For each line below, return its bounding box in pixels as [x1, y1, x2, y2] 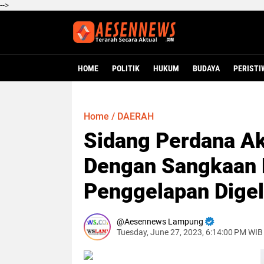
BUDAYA [193, 64, 220, 73]
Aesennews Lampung [124, 217, 203, 226]
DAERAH [117, 111, 154, 122]
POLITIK [112, 64, 140, 73]
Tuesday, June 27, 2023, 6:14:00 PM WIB [117, 227, 263, 237]
